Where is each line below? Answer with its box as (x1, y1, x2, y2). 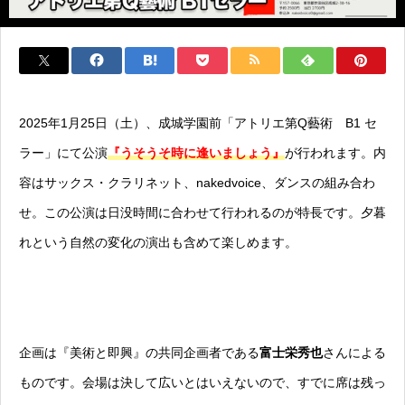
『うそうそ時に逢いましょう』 (108, 146, 285, 161)
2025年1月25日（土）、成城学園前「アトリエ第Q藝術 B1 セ (19, 116, 377, 131)
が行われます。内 (285, 146, 386, 161)
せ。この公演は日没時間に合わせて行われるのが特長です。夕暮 (19, 205, 386, 221)
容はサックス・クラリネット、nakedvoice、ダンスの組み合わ (19, 175, 375, 191)
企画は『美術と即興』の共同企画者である (19, 345, 259, 361)
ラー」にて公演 (19, 146, 108, 161)
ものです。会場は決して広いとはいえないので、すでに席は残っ (19, 375, 386, 391)
